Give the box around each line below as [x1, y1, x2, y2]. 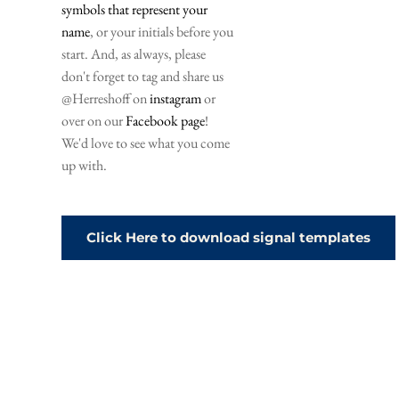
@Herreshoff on [61, 88, 150, 108]
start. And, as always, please [61, 44, 206, 63]
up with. [61, 155, 110, 175]
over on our [61, 110, 126, 130]
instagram [150, 88, 201, 108]
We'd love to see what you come [61, 133, 230, 152]
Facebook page [126, 110, 205, 130]
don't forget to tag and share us [61, 66, 224, 85]
